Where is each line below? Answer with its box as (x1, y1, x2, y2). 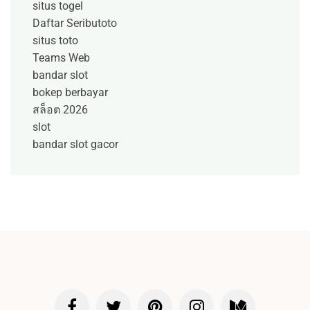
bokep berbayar (33, 86, 108, 100)
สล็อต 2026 (33, 103, 88, 117)
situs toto (33, 34, 78, 48)
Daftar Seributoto (33, 17, 117, 30)
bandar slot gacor (33, 138, 118, 152)
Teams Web (33, 51, 90, 65)
